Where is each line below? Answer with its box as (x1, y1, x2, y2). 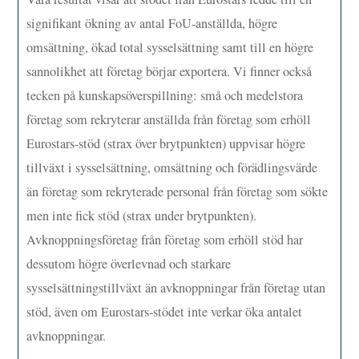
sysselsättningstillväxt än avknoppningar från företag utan (26, 278, 326, 296)
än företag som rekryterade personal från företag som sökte (26, 182, 329, 200)
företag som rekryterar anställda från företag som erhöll (26, 110, 312, 128)
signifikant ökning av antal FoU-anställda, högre (26, 14, 278, 32)
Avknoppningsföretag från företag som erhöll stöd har (26, 230, 304, 248)
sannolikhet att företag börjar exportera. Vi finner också (26, 62, 313, 80)
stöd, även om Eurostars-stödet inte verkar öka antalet (26, 302, 303, 321)
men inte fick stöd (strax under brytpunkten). (26, 206, 257, 224)
